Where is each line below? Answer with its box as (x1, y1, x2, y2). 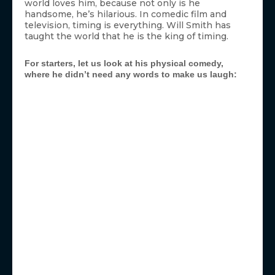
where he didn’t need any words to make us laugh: (25, 69, 237, 80)
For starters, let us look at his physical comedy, (25, 58, 223, 69)
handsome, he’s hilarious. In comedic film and (25, 9, 227, 20)
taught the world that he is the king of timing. (25, 31, 228, 42)
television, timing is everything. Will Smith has (25, 20, 231, 31)
